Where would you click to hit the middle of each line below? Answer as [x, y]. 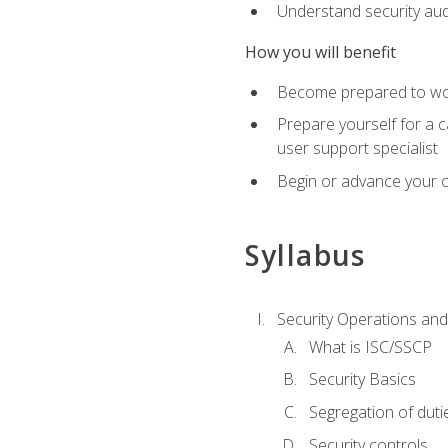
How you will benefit [320, 51]
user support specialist [357, 148]
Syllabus [305, 255]
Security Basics [362, 379]
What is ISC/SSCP [370, 346]
